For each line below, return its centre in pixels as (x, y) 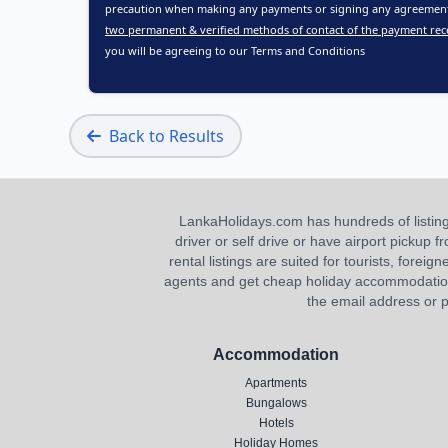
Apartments (276, 383)
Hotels (276, 423)
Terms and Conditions (308, 50)
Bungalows (276, 403)
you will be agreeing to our (178, 50)
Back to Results (166, 136)
